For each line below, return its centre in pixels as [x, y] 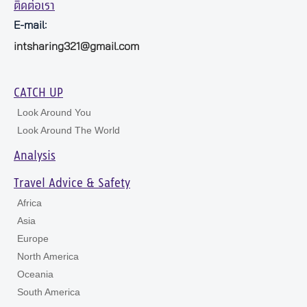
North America [48, 257]
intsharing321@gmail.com [76, 47]
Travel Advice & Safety [72, 184]
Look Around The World [69, 131]
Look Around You [54, 113]
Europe [33, 239]
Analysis [35, 157]
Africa [29, 203]
